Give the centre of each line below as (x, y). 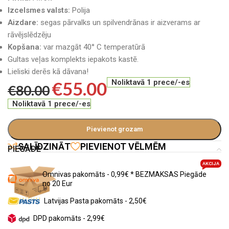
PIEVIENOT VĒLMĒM (123, 146)
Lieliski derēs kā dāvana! (48, 72)
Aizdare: (23, 22)
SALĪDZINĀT (44, 146)
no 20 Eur (58, 184)
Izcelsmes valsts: (39, 10)
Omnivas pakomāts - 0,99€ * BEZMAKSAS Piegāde (125, 174)
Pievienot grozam (114, 129)
